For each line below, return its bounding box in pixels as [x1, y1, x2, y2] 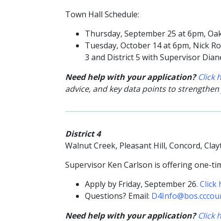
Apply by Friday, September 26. [85, 179, 200, 190]
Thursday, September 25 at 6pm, [85, 28, 208, 39]
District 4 [65, 128, 101, 140]
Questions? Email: [85, 190, 151, 202]
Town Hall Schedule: [65, 8, 139, 20]
